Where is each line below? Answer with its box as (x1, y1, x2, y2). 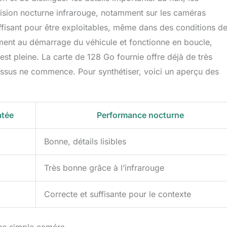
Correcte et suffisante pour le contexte (44, 189, 191, 200)
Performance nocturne (96, 110, 184, 121)
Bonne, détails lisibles (44, 136, 126, 147)
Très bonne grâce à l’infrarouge (44, 163, 164, 173)
